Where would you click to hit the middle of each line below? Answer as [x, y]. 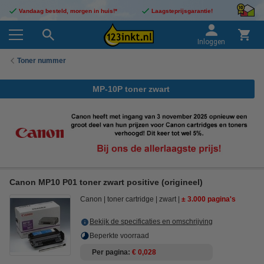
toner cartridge [131, 199]
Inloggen [211, 42]
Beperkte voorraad [119, 236]
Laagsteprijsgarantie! [182, 11]
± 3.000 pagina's [209, 199]
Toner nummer [42, 60]
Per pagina [110, 253]
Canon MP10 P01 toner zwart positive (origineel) [106, 182]
